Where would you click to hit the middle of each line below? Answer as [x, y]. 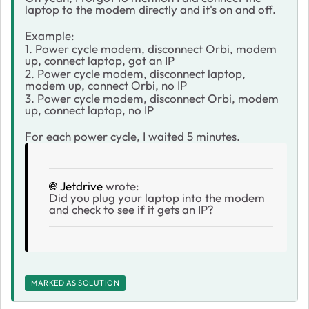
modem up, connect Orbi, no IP [106, 85]
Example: [50, 35]
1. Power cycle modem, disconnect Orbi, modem [151, 48]
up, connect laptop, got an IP [100, 60]
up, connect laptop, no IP [89, 110]
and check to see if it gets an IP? [131, 209]
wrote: [121, 186]
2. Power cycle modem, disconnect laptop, [135, 73]
